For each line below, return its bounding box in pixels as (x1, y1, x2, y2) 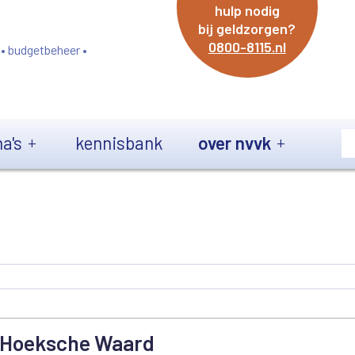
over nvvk (198, 131, 271, 154)
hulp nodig (214, 2, 280, 19)
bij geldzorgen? (198, 20, 296, 37)
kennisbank (75, 131, 162, 154)
